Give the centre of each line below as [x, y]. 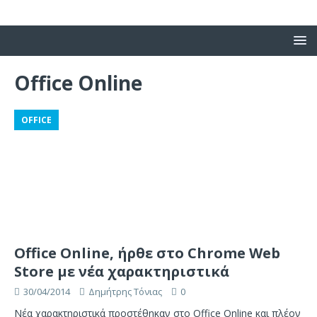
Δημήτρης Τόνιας [125, 292]
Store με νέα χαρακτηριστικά [122, 272]
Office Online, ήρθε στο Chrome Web [147, 253]
